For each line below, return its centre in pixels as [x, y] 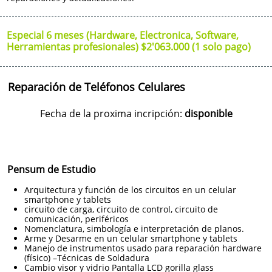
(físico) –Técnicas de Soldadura [87, 258]
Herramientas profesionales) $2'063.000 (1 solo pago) [129, 47]
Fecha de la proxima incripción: [112, 114]
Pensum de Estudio [52, 169]
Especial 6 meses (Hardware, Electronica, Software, [123, 35]
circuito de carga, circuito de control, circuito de [121, 209]
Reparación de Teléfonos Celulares [97, 87]
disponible [208, 114]
